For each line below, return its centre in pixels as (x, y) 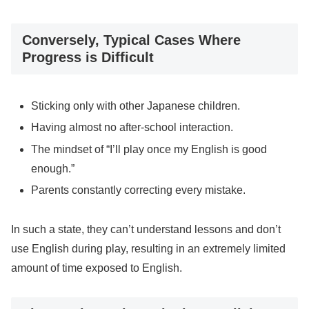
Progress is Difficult (88, 57)
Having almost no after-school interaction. (132, 128)
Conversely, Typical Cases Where (131, 40)
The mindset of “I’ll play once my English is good (149, 149)
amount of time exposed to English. (97, 268)
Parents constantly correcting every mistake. (139, 190)
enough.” (53, 168)
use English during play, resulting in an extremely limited (148, 248)
